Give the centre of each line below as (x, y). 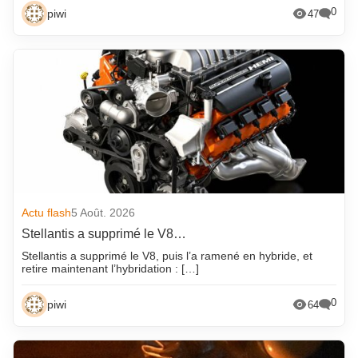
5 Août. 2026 (103, 213)
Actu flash (47, 213)
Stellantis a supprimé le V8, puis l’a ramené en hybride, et (167, 256)
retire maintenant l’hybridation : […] (111, 269)
